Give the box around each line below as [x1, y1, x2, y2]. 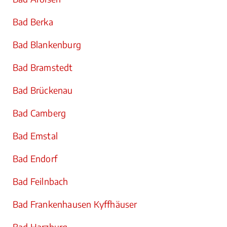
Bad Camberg [13, 107, 66, 119]
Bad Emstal [13, 130, 58, 141]
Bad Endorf [13, 153, 57, 164]
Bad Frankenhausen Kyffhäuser [13, 199, 137, 210]
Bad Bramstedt [13, 62, 73, 73]
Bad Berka [13, 16, 53, 27]
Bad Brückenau [13, 85, 73, 96]
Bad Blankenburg [13, 39, 81, 50]
